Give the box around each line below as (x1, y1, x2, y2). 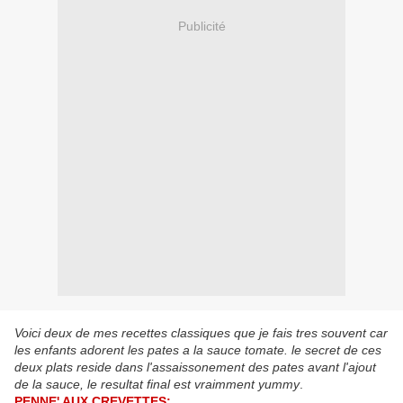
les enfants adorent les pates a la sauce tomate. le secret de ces (14, 343, 381, 358)
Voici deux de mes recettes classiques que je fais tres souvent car (14, 326, 388, 341)
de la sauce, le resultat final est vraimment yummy (14, 377, 300, 392)
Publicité (177, 18, 226, 33)
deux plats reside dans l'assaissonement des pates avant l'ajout (14, 360, 376, 375)
